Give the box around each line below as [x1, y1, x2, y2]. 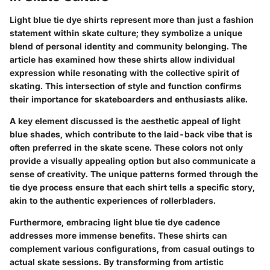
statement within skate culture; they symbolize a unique [10, 27, 242, 38]
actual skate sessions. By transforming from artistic [10, 256, 224, 267]
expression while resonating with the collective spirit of [10, 67, 239, 78]
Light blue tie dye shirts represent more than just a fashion [10, 14, 254, 25]
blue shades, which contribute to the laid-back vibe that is [10, 128, 253, 139]
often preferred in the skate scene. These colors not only [10, 142, 243, 152]
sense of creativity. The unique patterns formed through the [10, 168, 258, 179]
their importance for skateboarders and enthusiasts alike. [10, 93, 248, 104]
